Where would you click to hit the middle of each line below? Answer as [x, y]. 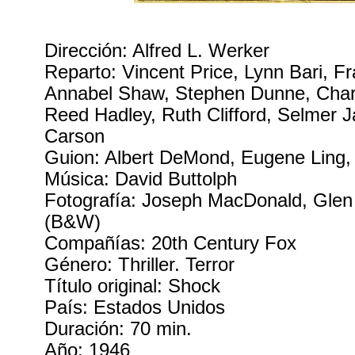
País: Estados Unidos [135, 308]
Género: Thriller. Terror [140, 265]
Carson [75, 137]
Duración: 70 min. [118, 329]
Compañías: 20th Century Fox [171, 244]
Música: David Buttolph [141, 179]
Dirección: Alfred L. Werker [157, 51]
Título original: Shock [133, 286]
